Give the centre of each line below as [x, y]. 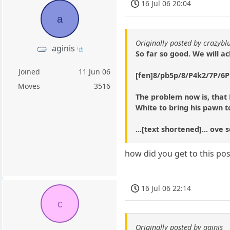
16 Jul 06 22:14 [166, 188]
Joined [29, 72]
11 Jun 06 [95, 72]
